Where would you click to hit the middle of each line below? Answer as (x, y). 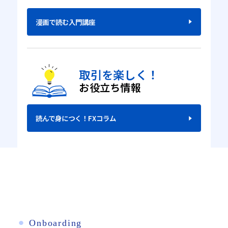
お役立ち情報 (110, 87)
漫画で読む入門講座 (65, 22)
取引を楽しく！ (119, 74)
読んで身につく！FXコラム (76, 118)
